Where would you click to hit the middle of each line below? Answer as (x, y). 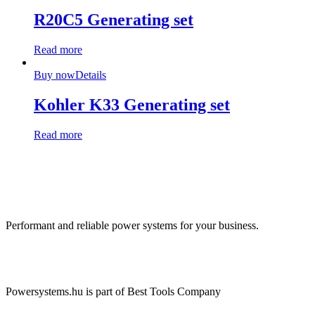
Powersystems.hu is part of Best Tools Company (113, 292)
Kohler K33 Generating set (132, 104)
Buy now (54, 75)
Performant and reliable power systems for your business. (132, 226)
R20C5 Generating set (114, 20)
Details (91, 75)
